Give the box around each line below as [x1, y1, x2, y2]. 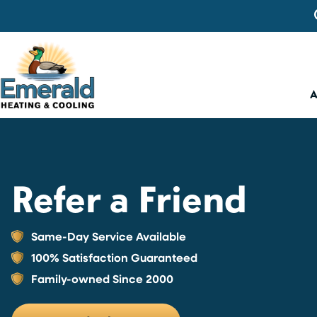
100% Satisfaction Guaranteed [31, 250, 197, 265]
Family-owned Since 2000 [31, 271, 173, 287]
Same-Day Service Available [31, 229, 186, 244]
